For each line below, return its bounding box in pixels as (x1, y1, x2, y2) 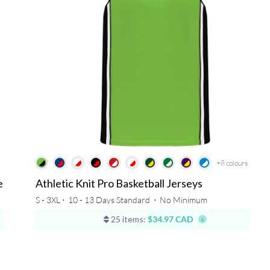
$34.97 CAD (148, 214, 193, 225)
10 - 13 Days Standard (67, 195, 150, 206)
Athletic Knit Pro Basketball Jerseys (35, 177, 202, 190)
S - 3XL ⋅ (35, 195, 66, 206)
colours (225, 159, 248, 168)
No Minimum (159, 195, 207, 206)
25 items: (109, 214, 146, 225)
